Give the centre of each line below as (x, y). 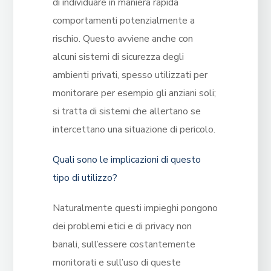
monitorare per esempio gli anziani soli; (134, 93)
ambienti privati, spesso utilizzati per (130, 75)
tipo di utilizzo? (85, 178)
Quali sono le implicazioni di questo (126, 160)
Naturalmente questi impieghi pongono (135, 208)
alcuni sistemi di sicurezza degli (118, 57)
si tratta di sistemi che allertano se (126, 112)
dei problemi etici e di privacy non (122, 227)
